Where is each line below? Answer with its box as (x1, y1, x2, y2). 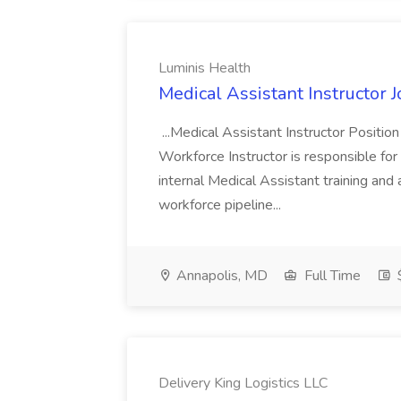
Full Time (301, 266, 361, 286)
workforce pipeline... (158, 195, 285, 215)
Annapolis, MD (173, 266, 268, 286)
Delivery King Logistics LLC (158, 373, 328, 393)
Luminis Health (158, 58, 251, 78)
